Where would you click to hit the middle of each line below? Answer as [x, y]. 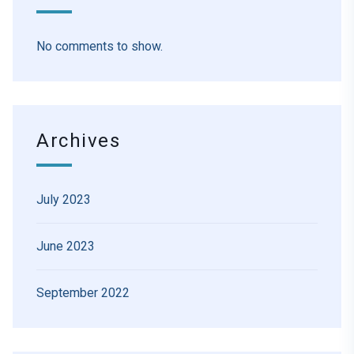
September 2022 [83, 292]
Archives [79, 141]
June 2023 [66, 246]
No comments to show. [100, 46]
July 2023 [64, 199]
